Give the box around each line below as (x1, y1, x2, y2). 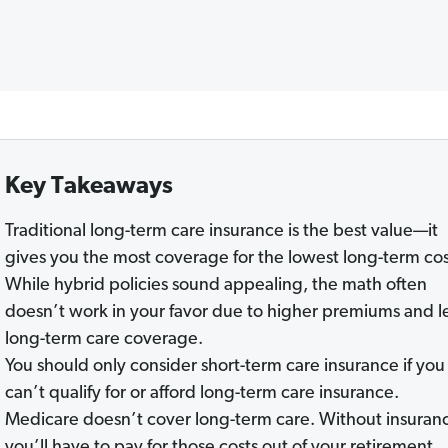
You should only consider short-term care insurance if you (4, 357, 445, 376)
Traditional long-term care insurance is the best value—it (4, 222, 438, 241)
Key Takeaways (4, 175, 173, 199)
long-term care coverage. (4, 330, 203, 349)
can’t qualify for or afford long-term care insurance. (4, 384, 399, 403)
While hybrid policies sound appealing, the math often (4, 276, 427, 295)
